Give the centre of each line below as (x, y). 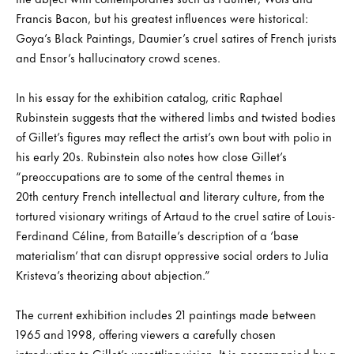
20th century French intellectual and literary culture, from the (170, 195)
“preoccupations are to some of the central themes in (150, 175)
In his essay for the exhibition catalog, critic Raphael (149, 96)
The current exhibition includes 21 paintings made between (166, 314)
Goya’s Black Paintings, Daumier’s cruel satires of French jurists (176, 37)
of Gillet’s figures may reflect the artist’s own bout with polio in (174, 136)
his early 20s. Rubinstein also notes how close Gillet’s (151, 156)
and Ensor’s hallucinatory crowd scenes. (118, 57)
